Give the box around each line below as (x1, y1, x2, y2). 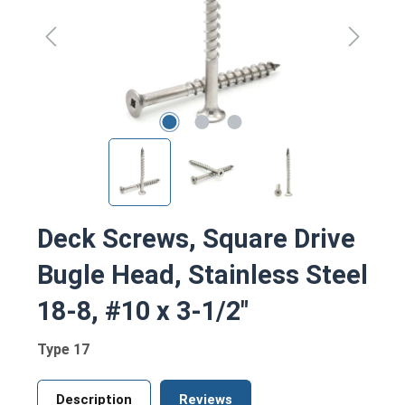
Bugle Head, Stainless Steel (37, 259, 368, 290)
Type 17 (37, 340, 89, 358)
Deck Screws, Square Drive (37, 222, 355, 254)
